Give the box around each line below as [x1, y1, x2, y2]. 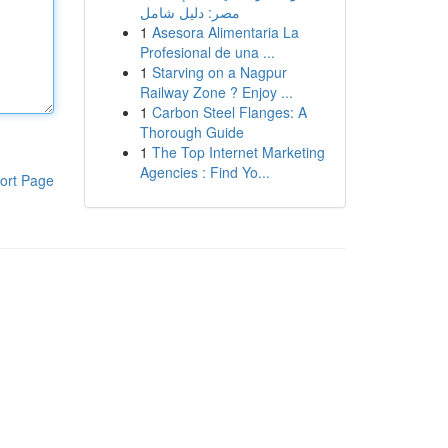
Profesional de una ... [139, 42, 275, 62]
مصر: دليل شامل [139, 2, 240, 22]
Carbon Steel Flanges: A [151, 102, 307, 122]
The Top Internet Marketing [151, 142, 325, 162]
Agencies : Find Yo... [139, 162, 270, 182]
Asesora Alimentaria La [151, 22, 299, 42]
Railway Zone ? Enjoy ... [139, 82, 293, 102]
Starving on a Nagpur [151, 62, 287, 82]
